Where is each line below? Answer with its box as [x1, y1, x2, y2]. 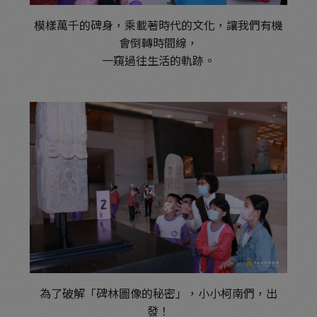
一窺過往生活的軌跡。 [102, 51, 215, 69]
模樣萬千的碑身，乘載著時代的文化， [34, 16, 226, 33]
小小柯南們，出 [198, 284, 277, 301]
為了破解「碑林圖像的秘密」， [40, 284, 198, 301]
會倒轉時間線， [119, 33, 198, 51]
